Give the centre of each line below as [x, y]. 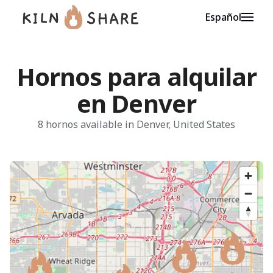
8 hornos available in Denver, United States [136, 124]
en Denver [136, 103]
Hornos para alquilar [136, 76]
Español [223, 17]
